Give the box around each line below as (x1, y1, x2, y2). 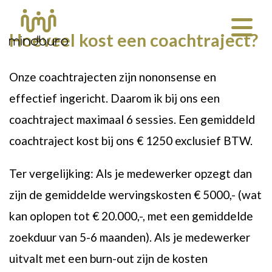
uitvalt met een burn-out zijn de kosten (9, 251, 208, 266)
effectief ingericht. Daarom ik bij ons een (9, 91, 220, 106)
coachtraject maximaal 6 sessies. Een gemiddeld (9, 112, 255, 127)
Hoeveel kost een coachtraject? (9, 30, 258, 51)
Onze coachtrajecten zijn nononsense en (9, 70, 216, 84)
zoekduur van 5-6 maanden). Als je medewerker (9, 230, 250, 245)
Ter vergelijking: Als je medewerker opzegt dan (9, 166, 252, 181)
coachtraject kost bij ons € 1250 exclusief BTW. (9, 134, 255, 148)
